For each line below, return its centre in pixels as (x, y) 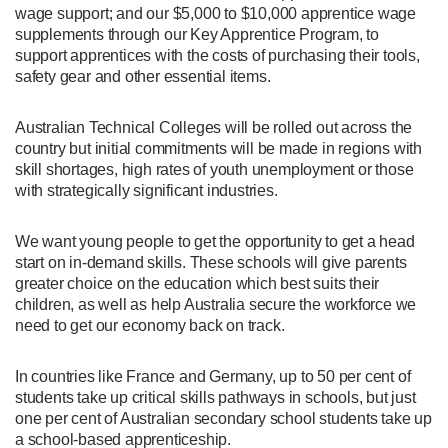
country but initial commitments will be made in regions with (218, 148)
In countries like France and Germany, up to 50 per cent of (213, 376)
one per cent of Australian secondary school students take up (223, 418)
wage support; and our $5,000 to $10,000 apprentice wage (215, 13)
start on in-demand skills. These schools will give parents (211, 262)
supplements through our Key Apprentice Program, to (197, 34)
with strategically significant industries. (146, 190)
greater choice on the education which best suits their (197, 283)
